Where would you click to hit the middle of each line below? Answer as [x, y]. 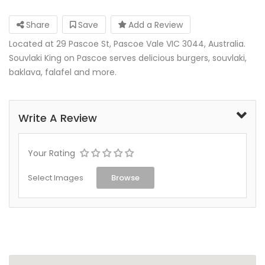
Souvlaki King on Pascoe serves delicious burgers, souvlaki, [128, 58]
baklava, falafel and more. [63, 72]
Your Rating [51, 153]
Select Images [56, 177]
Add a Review [154, 25]
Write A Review [58, 118]
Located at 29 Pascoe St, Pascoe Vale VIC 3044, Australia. [127, 43]
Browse [125, 177]
